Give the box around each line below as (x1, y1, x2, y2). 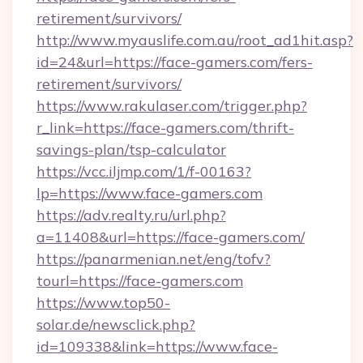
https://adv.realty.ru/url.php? (36, 206, 226, 224)
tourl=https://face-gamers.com (36, 271, 243, 290)
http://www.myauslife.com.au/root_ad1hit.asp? (36, 31, 353, 49)
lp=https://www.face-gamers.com (36, 184, 263, 203)
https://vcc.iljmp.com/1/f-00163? (36, 162, 251, 181)
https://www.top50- (36, 293, 170, 312)
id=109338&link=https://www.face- (36, 337, 278, 356)
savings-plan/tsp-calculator (36, 140, 226, 159)
